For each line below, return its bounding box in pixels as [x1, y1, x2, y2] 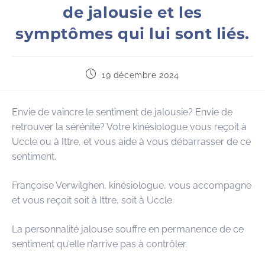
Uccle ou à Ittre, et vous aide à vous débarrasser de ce [12, 136, 251, 148]
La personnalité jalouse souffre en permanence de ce [12, 224, 244, 235]
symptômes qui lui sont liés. [15, 24, 250, 44]
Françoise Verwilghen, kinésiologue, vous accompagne [12, 180, 251, 192]
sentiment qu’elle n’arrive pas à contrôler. [12, 238, 187, 250]
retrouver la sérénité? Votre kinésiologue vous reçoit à [12, 121, 247, 133]
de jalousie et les [63, 3, 202, 22]
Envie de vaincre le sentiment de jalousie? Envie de [12, 106, 232, 118]
